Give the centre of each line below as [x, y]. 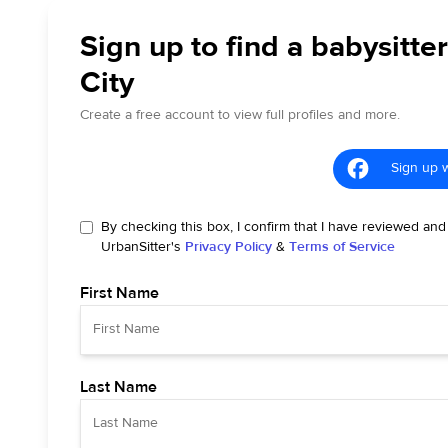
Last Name [118, 386]
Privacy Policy [228, 246]
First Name [119, 292]
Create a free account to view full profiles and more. [240, 114]
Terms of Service [342, 246]
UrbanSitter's [141, 246]
